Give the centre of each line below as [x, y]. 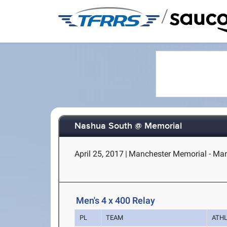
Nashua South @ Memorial [128, 126]
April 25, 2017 [99, 154]
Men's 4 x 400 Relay [116, 201]
